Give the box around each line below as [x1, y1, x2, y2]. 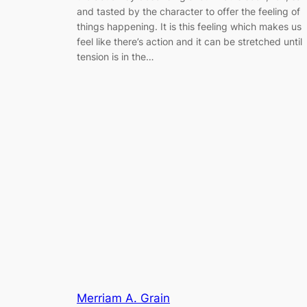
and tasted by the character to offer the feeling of [77, 5, 300, 17]
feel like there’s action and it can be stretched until [77, 35, 302, 47]
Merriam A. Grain [77, 291, 170, 306]
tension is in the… [77, 50, 154, 62]
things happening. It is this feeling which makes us [77, 20, 302, 32]
